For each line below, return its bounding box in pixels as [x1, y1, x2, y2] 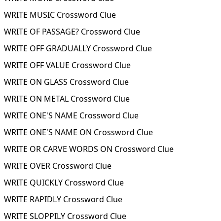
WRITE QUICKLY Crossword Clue [4, 177, 124, 188]
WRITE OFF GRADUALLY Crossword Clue [4, 43, 152, 54]
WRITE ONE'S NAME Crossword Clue [4, 110, 139, 121]
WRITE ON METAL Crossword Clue [4, 93, 130, 104]
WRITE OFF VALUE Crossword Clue [4, 60, 131, 71]
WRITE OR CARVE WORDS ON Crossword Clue [4, 144, 174, 154]
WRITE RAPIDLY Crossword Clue [4, 194, 122, 205]
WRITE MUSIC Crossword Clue [4, 9, 116, 20]
